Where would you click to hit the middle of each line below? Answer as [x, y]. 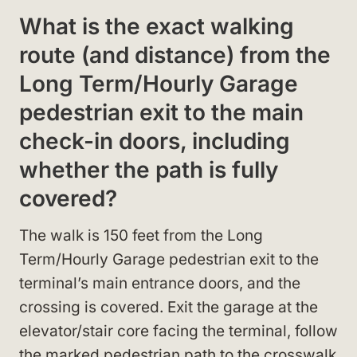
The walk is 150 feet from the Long [141, 235]
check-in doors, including [155, 141]
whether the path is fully [149, 169]
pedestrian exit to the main [161, 112]
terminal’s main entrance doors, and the [160, 283]
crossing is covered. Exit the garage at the [169, 307]
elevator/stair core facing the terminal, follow [178, 331]
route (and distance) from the [175, 55]
